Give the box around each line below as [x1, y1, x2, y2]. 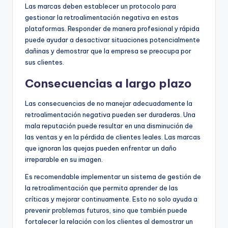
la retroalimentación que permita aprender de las [25, 183, 178, 192]
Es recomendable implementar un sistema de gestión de [25, 172, 201, 181]
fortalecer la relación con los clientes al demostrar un [25, 217, 193, 225]
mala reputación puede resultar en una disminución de [25, 121, 193, 130]
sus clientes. [25, 58, 64, 66]
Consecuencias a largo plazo [25, 76, 192, 91]
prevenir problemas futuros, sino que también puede [25, 206, 187, 214]
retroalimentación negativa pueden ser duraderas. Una [25, 110, 195, 119]
